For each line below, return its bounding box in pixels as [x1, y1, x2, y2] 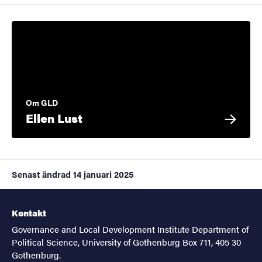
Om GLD [26, 96, 58, 108]
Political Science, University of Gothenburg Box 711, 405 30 [12, 236, 241, 249]
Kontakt [12, 206, 46, 219]
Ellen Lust [26, 109, 82, 126]
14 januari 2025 [73, 167, 134, 180]
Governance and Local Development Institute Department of [12, 223, 249, 236]
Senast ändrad [12, 167, 71, 180]
